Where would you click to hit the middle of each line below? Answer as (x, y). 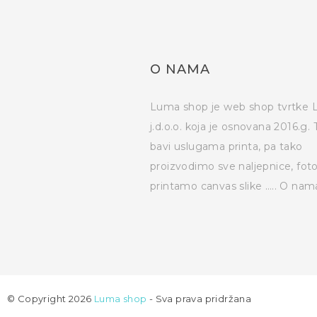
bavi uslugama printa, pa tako (226, 147)
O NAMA (180, 70)
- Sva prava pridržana (199, 299)
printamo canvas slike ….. (215, 186)
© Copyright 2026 (51, 299)
